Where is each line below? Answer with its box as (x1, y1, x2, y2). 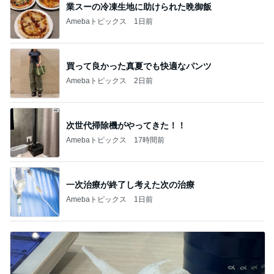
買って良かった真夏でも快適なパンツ (66, 61, 212, 71)
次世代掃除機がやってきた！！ (66, 120, 186, 130)
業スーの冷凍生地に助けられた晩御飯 (66, 1, 212, 12)
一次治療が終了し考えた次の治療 (66, 179, 194, 190)
